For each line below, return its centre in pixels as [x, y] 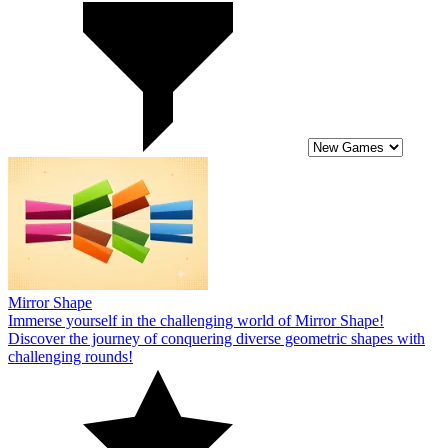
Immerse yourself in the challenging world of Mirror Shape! [196, 320]
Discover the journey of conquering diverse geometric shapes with [216, 338]
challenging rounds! [70, 356]
